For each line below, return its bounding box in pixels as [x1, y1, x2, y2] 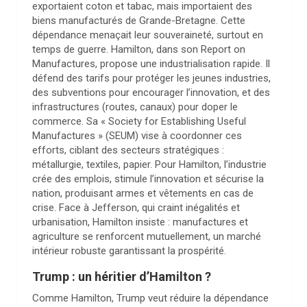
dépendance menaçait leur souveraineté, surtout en [32, 29, 263, 41]
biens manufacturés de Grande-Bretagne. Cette [32, 14, 245, 27]
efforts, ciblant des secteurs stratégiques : [32, 144, 224, 156]
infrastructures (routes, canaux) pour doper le [32, 101, 238, 113]
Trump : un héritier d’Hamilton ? [32, 269, 211, 284]
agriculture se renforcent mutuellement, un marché [32, 230, 261, 243]
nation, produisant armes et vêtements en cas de [32, 187, 254, 199]
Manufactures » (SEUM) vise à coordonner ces [32, 130, 242, 142]
